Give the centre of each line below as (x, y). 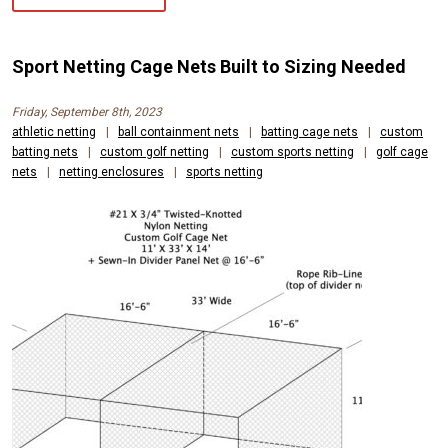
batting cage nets (309, 131)
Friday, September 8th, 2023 (87, 111)
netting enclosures (111, 171)
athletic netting (54, 131)
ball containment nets (178, 131)
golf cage (402, 151)
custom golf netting (154, 151)
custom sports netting (292, 151)
